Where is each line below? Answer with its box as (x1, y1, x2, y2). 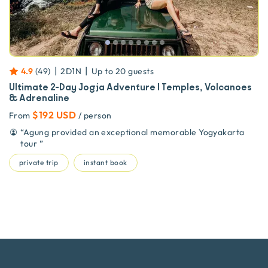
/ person (78, 110, 112, 120)
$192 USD (32, 109, 77, 120)
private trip (19, 158, 59, 167)
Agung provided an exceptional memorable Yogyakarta (23, 127, 245, 137)
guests (128, 66, 154, 76)
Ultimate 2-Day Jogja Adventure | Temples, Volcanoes (9, 81, 252, 94)
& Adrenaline (9, 92, 69, 105)
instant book (83, 158, 127, 167)
